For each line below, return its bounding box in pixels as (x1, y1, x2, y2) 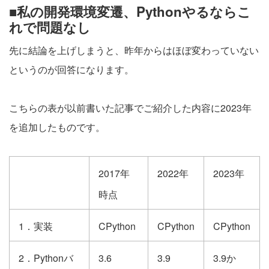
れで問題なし (9, 17, 91, 37)
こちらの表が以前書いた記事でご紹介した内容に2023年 (9, 101, 252, 115)
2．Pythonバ (19, 251, 73, 265)
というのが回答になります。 (9, 62, 134, 76)
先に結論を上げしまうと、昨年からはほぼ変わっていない (9, 43, 259, 57)
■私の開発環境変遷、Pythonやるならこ (9, 2, 251, 21)
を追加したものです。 (9, 120, 105, 134)
